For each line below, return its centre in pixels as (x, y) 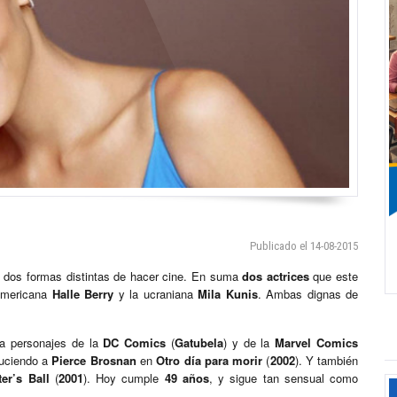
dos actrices (276, 276)
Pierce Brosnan (94, 361)
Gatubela (198, 343)
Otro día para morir (210, 361)
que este (334, 276)
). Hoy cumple (124, 378)
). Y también (327, 361)
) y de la (249, 343)
